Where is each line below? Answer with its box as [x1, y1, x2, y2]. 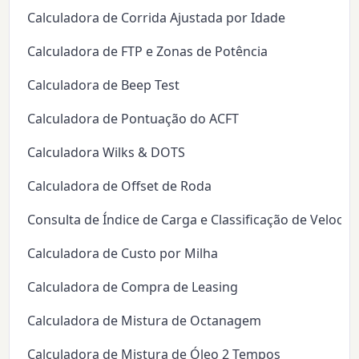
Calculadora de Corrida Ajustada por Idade [27, 9, 286, 27]
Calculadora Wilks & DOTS [27, 143, 186, 162]
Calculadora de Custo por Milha [27, 244, 219, 263]
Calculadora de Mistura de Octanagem [27, 312, 262, 330]
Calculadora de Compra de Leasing [27, 278, 239, 296]
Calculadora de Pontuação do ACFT [27, 110, 240, 128]
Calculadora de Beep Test [27, 76, 180, 95]
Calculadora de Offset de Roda [27, 177, 212, 196]
